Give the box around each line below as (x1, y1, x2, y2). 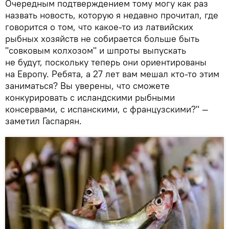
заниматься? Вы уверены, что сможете (5, 79, 170, 91)
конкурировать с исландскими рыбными (5, 91, 175, 103)
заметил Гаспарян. (5, 114, 82, 127)
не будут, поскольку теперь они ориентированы (5, 56, 207, 68)
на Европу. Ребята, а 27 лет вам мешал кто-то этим (5, 67, 219, 80)
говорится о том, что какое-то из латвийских (5, 20, 193, 33)
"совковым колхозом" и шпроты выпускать (5, 44, 186, 56)
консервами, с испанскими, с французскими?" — (5, 103, 209, 115)
